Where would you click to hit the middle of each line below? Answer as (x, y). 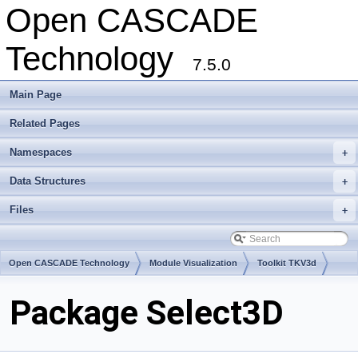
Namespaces (41, 152)
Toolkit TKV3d (287, 263)
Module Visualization (193, 263)
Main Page (36, 95)
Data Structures (48, 181)
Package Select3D (147, 313)
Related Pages (45, 123)
